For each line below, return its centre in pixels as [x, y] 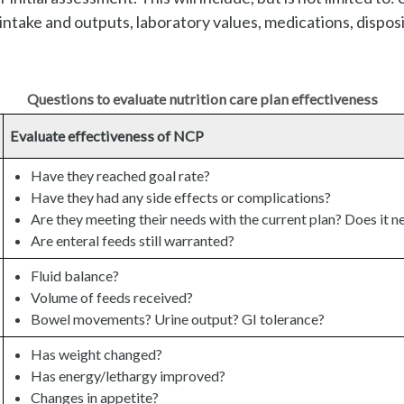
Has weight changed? [96, 354]
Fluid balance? [74, 276]
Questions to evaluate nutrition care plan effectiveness [202, 99]
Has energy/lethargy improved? [128, 376]
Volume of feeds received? [111, 298]
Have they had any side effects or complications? [180, 197]
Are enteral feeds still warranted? [132, 241]
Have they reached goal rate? [120, 176]
